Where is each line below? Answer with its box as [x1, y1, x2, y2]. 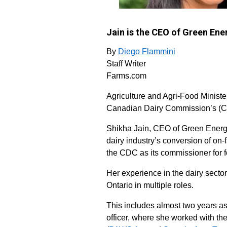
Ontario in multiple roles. [106, 181, 194, 190]
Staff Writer [106, 59, 146, 68]
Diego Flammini [118, 47, 175, 56]
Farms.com [106, 71, 146, 80]
